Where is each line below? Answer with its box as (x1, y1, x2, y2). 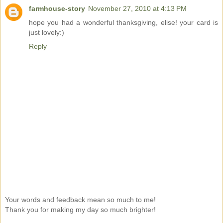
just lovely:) (29, 28, 64, 37)
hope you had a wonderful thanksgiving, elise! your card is (29, 18, 218, 27)
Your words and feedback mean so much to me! (5, 195, 156, 204)
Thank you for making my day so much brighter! (5, 205, 156, 214)
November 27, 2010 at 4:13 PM (88, 4, 187, 13)
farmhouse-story (29, 4, 85, 13)
